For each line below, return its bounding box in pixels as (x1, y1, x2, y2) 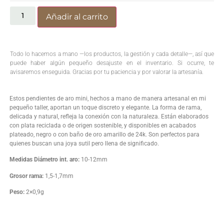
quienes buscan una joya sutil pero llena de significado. (9, 139, 159, 147)
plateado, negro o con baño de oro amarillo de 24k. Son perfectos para (9, 130, 199, 138)
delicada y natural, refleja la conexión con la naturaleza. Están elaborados (9, 112, 208, 120)
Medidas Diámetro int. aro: (9, 156, 79, 163)
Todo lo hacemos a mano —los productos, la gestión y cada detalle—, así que (10, 50, 214, 58)
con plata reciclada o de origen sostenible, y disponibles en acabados (9, 121, 196, 129)
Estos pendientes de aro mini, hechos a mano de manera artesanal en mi (9, 94, 206, 102)
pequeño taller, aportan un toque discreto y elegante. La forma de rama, (9, 103, 201, 111)
